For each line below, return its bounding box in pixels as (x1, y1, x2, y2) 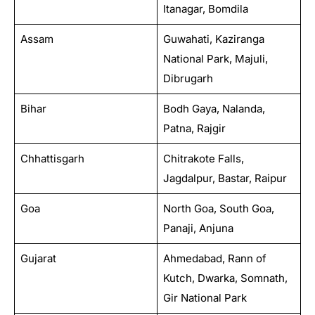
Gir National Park (162, 290, 247, 304)
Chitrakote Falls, (162, 151, 244, 165)
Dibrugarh (162, 71, 213, 85)
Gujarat (20, 251, 56, 265)
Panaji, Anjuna (162, 221, 233, 235)
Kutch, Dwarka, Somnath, (162, 271, 288, 285)
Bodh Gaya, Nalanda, (162, 101, 265, 115)
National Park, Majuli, (162, 51, 268, 65)
